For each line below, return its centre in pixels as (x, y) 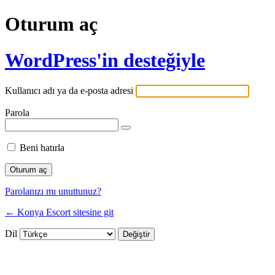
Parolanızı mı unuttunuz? (53, 192)
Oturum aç (51, 24)
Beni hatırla (42, 148)
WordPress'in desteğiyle (105, 60)
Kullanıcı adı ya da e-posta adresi (69, 91)
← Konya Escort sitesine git (59, 212)
